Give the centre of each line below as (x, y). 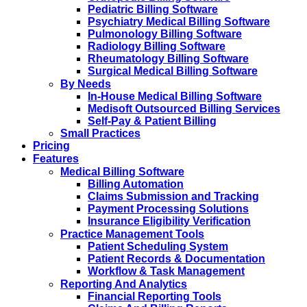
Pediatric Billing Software (153, 9)
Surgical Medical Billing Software (173, 71)
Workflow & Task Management (166, 271)
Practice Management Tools (132, 234)
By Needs (86, 84)
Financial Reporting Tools (155, 296)
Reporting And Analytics (124, 284)
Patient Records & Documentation (176, 259)
